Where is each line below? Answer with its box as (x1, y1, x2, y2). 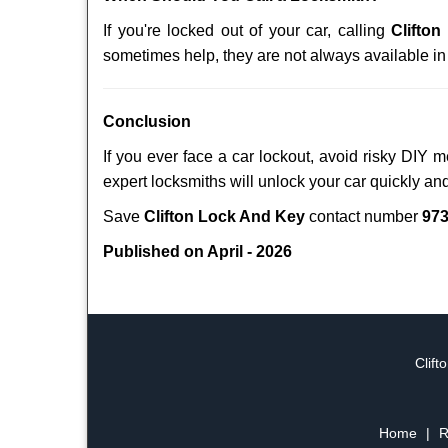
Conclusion (103, 113, 191, 130)
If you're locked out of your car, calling (103, 22, 392, 39)
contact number (305, 208, 422, 225)
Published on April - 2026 (103, 243, 292, 260)
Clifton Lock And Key (144, 208, 305, 225)
